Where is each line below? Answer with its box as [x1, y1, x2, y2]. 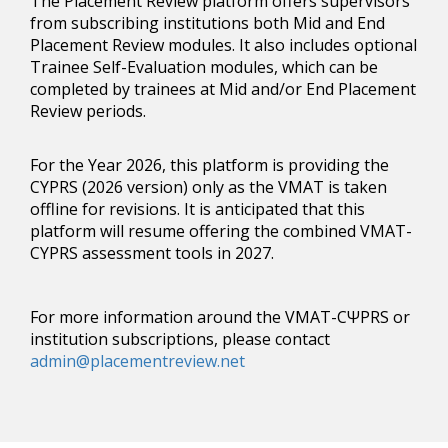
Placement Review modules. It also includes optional [30, 33, 417, 56]
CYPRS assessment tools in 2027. [30, 241, 274, 264]
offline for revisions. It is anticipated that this [30, 197, 365, 220]
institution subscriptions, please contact [30, 327, 330, 350]
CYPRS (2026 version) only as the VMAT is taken [30, 175, 387, 198]
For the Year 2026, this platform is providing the [30, 153, 389, 176]
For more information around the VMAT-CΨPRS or [30, 305, 410, 328]
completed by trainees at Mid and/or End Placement [30, 77, 416, 100]
